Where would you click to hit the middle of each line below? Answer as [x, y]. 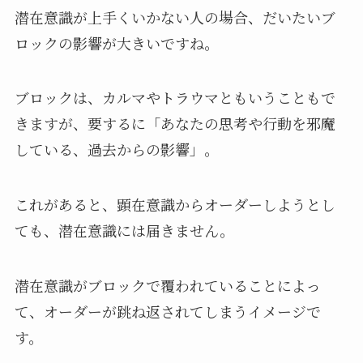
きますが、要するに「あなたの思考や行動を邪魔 [175, 124]
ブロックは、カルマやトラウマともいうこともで [175, 98]
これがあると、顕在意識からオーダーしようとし [175, 205]
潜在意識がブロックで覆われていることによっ [167, 286]
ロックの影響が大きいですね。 [116, 43]
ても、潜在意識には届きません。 [124, 231]
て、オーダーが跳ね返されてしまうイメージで [167, 312]
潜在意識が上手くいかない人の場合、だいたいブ [175, 17]
